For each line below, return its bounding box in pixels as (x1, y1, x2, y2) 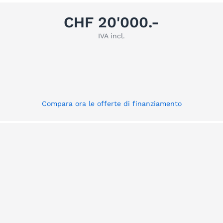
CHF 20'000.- (64, 13, 159, 31)
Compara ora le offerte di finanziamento (41, 100, 182, 108)
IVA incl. (98, 32, 125, 40)
